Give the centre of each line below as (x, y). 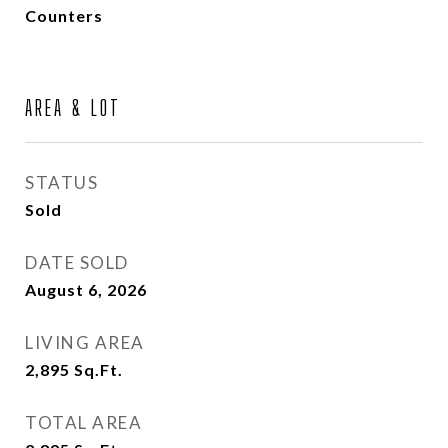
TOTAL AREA (83, 422)
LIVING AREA (85, 342)
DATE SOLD (77, 262)
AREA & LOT (73, 107)
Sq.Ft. (98, 369)
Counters (64, 15)
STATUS (61, 182)
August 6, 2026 (86, 289)
